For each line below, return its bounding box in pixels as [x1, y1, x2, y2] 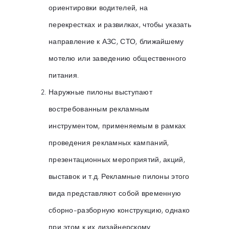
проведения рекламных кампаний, [49, 137, 169, 147]
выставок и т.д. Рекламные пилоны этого [49, 171, 190, 181]
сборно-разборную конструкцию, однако [49, 204, 190, 215]
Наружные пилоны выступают [49, 86, 152, 97]
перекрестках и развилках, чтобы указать [49, 19, 191, 29]
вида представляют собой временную [49, 188, 181, 198]
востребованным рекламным [49, 103, 150, 113]
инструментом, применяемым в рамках [49, 120, 186, 130]
